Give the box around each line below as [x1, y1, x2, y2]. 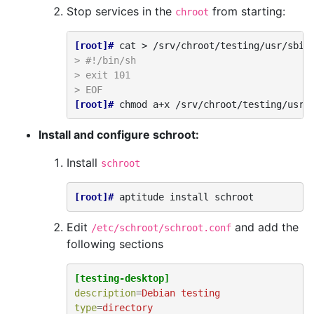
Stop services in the [67, 4, 175, 18]
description [74, 287, 136, 299]
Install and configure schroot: [39, 128, 199, 142]
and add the [231, 220, 299, 234]
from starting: [209, 4, 285, 18]
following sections [67, 237, 163, 251]
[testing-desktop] [74, 272, 170, 284]
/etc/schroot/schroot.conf [91, 222, 231, 233]
